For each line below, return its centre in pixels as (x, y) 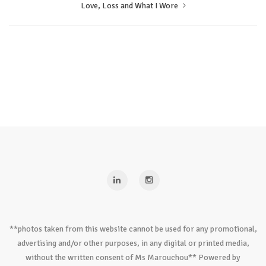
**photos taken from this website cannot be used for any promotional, (133, 229)
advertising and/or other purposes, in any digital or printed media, (133, 243)
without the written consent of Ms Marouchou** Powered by (133, 257)
